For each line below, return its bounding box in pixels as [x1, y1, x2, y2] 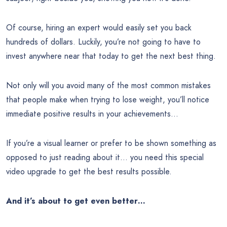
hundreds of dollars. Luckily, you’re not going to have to [6, 36, 201, 48]
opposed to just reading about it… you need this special [6, 152, 204, 164]
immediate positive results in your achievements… [6, 108, 178, 120]
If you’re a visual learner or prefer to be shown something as [6, 137, 216, 149]
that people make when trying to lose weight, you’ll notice [6, 94, 209, 106]
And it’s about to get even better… [6, 195, 145, 207]
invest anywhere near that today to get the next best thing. [6, 50, 216, 62]
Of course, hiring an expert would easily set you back [6, 22, 192, 34]
